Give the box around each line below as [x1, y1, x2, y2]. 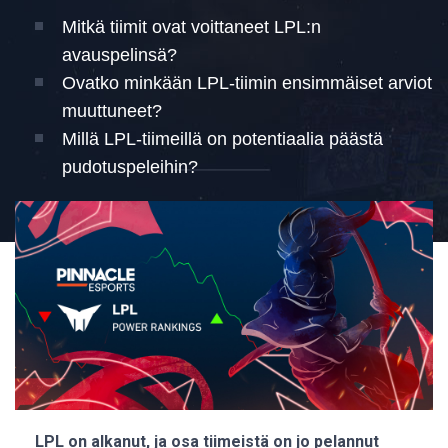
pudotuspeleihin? [62, 157, 198, 177]
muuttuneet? [62, 101, 162, 121]
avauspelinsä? [62, 45, 177, 65]
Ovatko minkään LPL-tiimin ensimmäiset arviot [62, 73, 432, 93]
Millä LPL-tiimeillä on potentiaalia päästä [62, 129, 383, 149]
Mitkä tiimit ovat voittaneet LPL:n [62, 17, 321, 37]
